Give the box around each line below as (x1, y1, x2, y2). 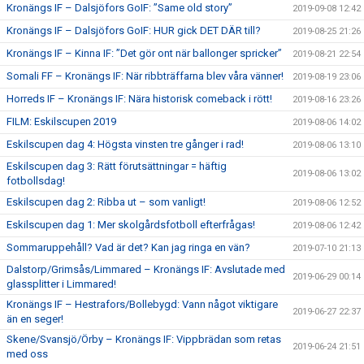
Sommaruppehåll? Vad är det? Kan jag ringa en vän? (6, 241, 250, 253)
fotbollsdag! (6, 175, 65, 187)
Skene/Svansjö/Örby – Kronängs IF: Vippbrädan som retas (6, 333, 281, 345)
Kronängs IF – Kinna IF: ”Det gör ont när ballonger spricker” (6, 47, 282, 59)
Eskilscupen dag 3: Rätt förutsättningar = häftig (6, 160, 227, 172)
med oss (6, 348, 48, 360)
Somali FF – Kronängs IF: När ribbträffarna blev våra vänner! (6, 70, 284, 82)
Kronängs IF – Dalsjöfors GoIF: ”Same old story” (6, 2, 232, 14)
